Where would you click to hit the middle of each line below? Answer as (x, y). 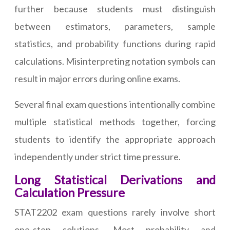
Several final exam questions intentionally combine (115, 104)
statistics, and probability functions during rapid (115, 44)
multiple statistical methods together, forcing (115, 122)
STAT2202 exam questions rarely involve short (115, 212)
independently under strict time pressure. (98, 157)
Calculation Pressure (70, 193)
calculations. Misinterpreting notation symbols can (115, 61)
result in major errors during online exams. (97, 79)
